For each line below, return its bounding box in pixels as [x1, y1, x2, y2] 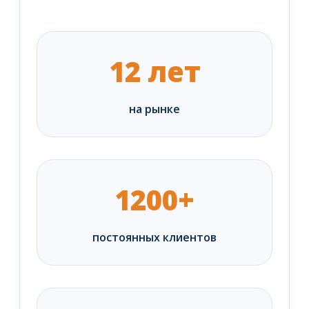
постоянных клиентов [92, 230, 217, 246]
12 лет [108, 52, 201, 91]
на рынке [129, 101, 180, 117]
